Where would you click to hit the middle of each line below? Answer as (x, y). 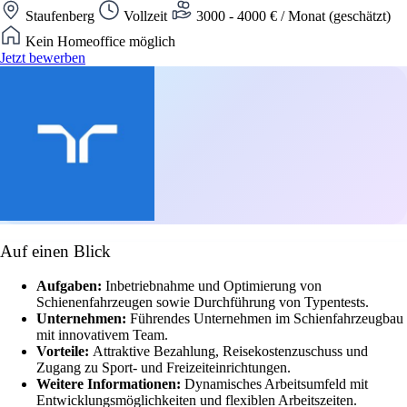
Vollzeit (145, 15)
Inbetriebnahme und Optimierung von (213, 286)
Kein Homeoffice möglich (99, 41)
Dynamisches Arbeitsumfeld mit (276, 384)
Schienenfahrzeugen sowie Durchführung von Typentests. (203, 303)
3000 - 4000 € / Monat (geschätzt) (292, 15)
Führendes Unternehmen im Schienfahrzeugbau (267, 319)
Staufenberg (60, 15)
